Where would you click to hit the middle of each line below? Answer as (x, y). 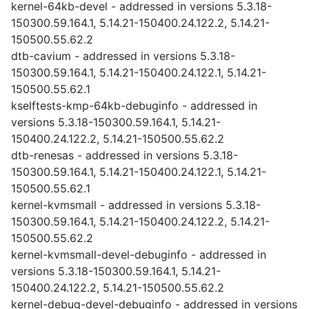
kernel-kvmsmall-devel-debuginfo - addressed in (139, 255)
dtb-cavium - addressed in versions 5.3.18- (123, 56)
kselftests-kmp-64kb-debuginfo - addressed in (134, 106)
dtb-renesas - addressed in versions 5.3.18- (124, 155)
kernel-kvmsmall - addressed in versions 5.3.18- (136, 205)
